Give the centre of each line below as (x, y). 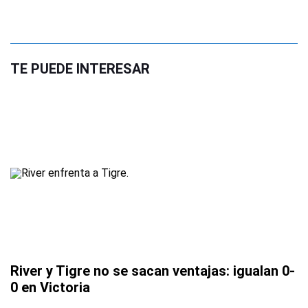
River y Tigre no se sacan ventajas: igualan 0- (153, 271)
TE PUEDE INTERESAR (80, 69)
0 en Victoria (50, 288)
